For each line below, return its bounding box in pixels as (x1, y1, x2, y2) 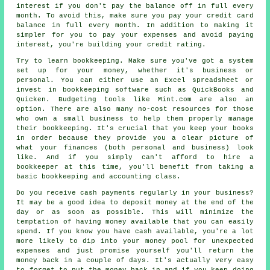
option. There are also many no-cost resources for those (16, 105, 254, 113)
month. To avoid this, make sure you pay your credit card (16, 11, 254, 19)
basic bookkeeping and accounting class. (16, 172, 181, 180)
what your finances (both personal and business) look (16, 143, 254, 151)
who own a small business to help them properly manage (16, 115, 254, 122)
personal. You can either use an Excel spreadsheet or (16, 76, 254, 84)
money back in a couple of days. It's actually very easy (16, 256, 254, 264)
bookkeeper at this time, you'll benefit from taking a (16, 163, 254, 171)
